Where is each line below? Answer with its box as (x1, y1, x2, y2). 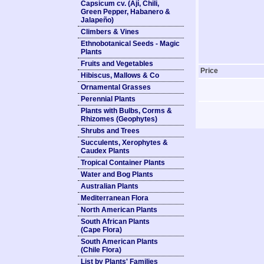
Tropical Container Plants (81, 159, 165, 167)
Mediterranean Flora (81, 194, 148, 202)
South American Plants (81, 237, 158, 246)
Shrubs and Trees (81, 127, 140, 135)
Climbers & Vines (81, 28, 139, 36)
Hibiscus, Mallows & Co (81, 71, 159, 80)
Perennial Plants (81, 95, 136, 103)
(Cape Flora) (81, 226, 122, 234)
